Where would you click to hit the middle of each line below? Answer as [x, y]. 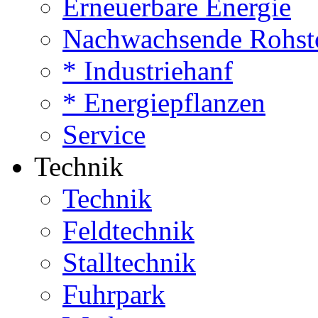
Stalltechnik [129, 262]
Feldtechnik [128, 230]
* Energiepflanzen [164, 103]
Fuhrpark [114, 294]
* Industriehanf [148, 71]
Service [104, 135]
